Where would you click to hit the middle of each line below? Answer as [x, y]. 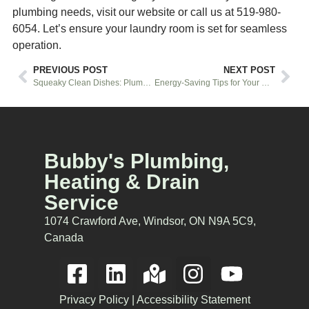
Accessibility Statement [193, 299]
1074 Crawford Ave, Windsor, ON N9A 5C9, [150, 221]
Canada [64, 238]
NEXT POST [249, 70]
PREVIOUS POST [70, 70]
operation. [37, 45]
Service [81, 203]
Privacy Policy [94, 299]
